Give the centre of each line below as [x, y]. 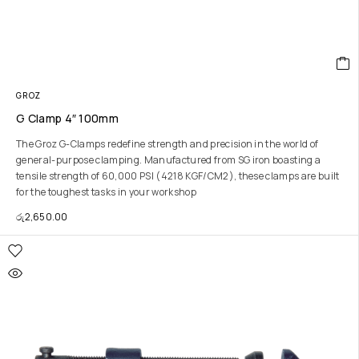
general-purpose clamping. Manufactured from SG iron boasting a [169, 160]
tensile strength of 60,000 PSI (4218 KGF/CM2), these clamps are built [178, 176]
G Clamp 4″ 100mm [68, 118]
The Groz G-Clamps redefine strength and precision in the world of [167, 144]
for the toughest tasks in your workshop [106, 192]
